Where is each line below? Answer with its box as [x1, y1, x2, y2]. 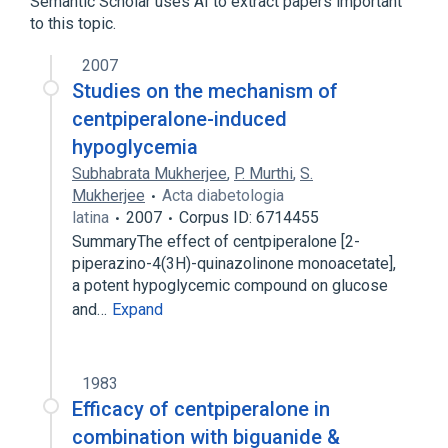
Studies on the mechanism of [72, 79, 338, 103]
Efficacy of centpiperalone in [72, 397, 330, 421]
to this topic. [30, 14, 116, 33]
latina [72, 208, 109, 227]
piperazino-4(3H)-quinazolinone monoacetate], [72, 254, 396, 273]
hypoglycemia [72, 135, 198, 159]
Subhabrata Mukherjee [72, 164, 227, 183]
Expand [112, 300, 163, 319]
